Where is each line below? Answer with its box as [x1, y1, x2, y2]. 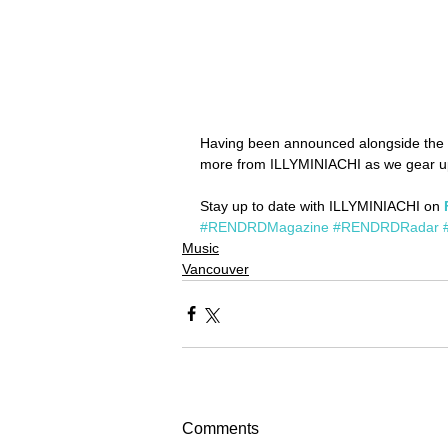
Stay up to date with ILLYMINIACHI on [200, 197, 444, 214]
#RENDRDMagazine [200, 218, 329, 235]
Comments [182, 419, 259, 437]
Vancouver [182, 260, 249, 277]
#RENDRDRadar [333, 218, 439, 235]
